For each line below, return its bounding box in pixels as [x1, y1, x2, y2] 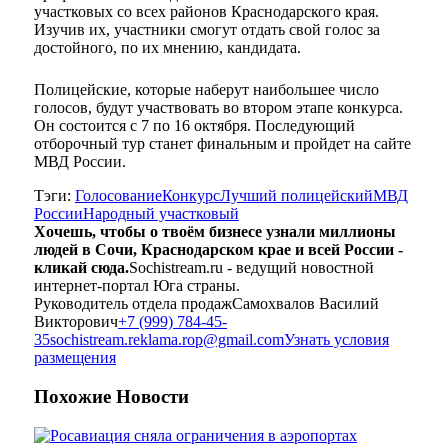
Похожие [34, 386, 116, 408]
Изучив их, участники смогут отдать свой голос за [34, 21, 380, 39]
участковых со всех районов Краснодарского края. [34, 3, 379, 21]
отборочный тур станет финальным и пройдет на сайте [34, 135, 411, 153]
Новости [116, 386, 189, 408]
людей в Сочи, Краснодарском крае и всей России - [34, 241, 403, 259]
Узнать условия [284, 331, 389, 349]
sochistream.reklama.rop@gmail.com [50, 331, 284, 349]
